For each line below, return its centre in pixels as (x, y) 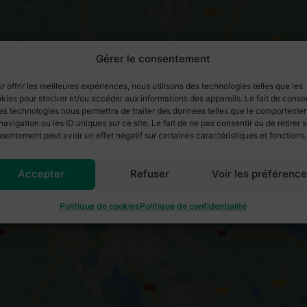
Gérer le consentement (153, 58)
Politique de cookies (100, 206)
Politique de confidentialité (194, 206)
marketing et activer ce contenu (153, 195)
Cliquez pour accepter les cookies (153, 179)
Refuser (150, 174)
